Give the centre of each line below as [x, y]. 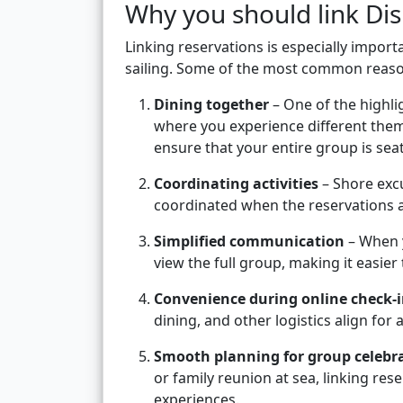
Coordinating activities [236, 184]
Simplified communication [249, 242]
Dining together [211, 105]
